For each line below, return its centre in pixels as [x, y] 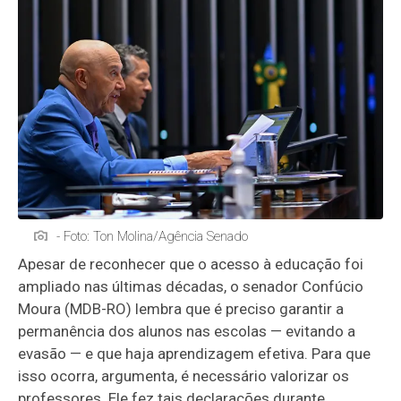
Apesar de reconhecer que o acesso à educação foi [191, 264]
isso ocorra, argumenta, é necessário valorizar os [184, 376]
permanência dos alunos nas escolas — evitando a [187, 332]
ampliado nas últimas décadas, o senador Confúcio [191, 287]
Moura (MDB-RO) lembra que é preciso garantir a [181, 309]
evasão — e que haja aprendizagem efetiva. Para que [195, 354]
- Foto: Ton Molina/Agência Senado [153, 237]
